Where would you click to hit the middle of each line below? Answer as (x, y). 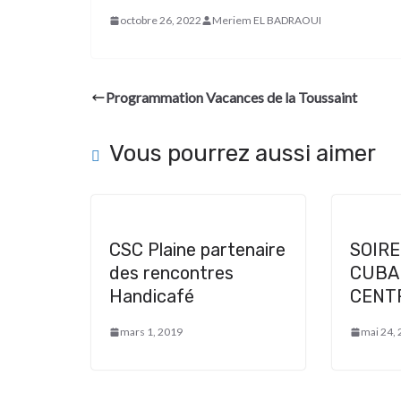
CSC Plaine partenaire (197, 250)
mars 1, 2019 (151, 332)
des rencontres (171, 273)
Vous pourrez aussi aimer (243, 154)
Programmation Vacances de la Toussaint (231, 97)
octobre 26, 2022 (161, 20)
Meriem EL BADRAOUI (267, 20)
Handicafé (152, 296)
